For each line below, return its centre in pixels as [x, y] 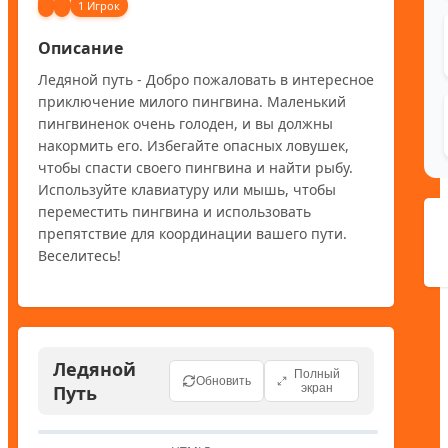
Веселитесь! [79, 255]
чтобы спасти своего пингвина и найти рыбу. [195, 167]
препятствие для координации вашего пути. [192, 233]
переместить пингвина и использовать [174, 211]
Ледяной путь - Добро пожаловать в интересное [206, 79]
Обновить [224, 380]
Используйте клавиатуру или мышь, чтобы [187, 189]
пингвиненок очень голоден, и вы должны [185, 123]
